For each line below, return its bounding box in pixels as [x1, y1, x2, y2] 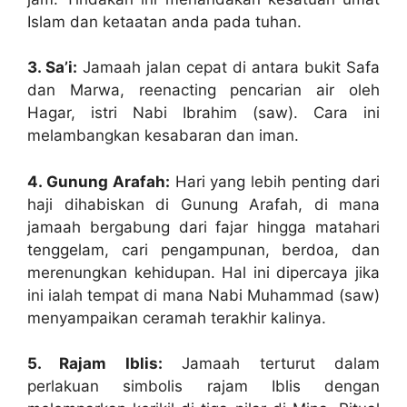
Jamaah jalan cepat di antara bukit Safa [77, 58, 380, 77]
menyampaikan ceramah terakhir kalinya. [27, 308, 326, 327]
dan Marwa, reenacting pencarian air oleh [27, 81, 380, 100]
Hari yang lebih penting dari [169, 172, 381, 191]
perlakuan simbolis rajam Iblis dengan [27, 377, 380, 396]
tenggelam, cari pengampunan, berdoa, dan [27, 240, 380, 259]
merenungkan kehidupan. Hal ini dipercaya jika [27, 263, 380, 282]
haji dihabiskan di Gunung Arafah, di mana [27, 194, 380, 213]
